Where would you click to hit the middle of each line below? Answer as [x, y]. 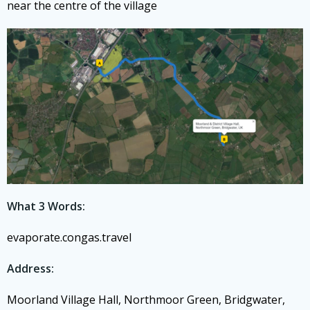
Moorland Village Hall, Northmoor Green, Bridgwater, [146, 300]
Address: [30, 269]
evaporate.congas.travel [69, 238]
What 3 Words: [46, 207]
